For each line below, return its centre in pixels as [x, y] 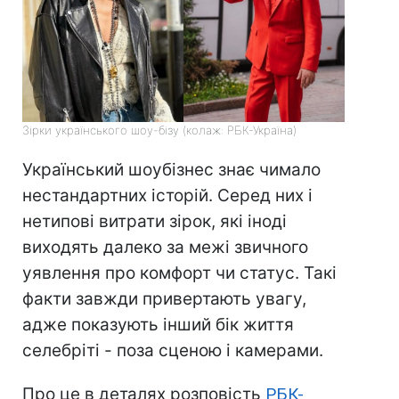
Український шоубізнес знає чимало [171, 170]
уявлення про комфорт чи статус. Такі [179, 273]
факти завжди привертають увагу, [164, 299]
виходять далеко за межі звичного [165, 248]
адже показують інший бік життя [158, 325]
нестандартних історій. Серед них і [167, 196]
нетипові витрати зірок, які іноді [155, 222]
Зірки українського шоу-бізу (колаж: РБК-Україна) [159, 130]
